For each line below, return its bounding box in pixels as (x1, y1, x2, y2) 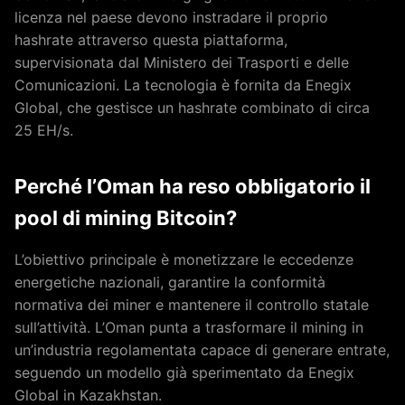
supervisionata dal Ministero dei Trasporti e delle (14, 53, 349, 72)
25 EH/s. (14, 121, 73, 140)
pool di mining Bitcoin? (14, 206, 237, 231)
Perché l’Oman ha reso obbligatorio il (14, 174, 371, 199)
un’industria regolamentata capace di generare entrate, (14, 341, 390, 360)
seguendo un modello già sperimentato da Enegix (14, 363, 354, 382)
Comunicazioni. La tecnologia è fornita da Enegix (14, 76, 352, 95)
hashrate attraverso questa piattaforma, (14, 31, 287, 50)
